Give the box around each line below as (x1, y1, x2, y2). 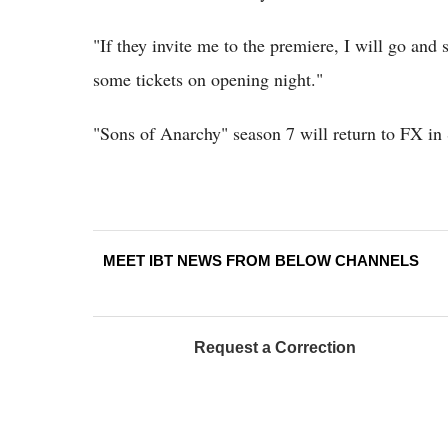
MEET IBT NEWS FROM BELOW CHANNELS (103, 252, 419, 269)
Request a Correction (194, 339, 356, 356)
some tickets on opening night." (93, 67, 323, 91)
